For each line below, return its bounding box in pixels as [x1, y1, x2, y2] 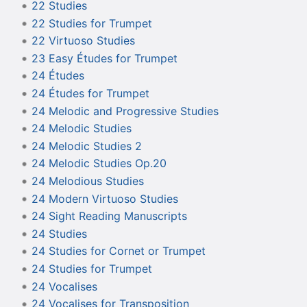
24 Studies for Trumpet [31, 261, 152, 275]
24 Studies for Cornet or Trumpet [31, 244, 206, 258]
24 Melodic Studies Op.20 [31, 156, 167, 171]
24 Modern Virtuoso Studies [31, 191, 178, 206]
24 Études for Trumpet [31, 86, 149, 101]
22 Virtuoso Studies [31, 34, 135, 48]
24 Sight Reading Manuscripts [31, 209, 187, 223]
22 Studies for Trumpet [31, 16, 152, 30]
